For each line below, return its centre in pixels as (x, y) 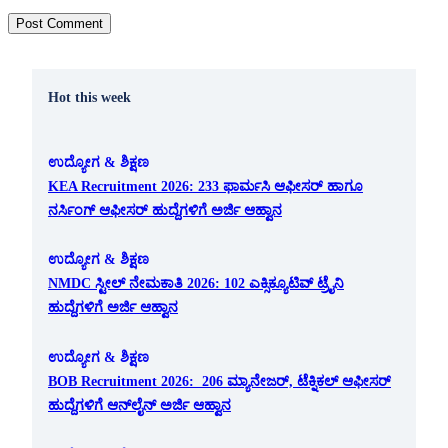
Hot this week (89, 97)
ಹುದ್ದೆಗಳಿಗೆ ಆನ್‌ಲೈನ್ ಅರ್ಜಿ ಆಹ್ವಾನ (139, 404)
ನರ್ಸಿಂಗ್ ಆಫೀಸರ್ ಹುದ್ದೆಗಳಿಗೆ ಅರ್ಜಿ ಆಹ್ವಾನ (165, 209)
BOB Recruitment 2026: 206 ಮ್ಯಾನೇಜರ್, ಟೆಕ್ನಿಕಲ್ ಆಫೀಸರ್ (219, 380)
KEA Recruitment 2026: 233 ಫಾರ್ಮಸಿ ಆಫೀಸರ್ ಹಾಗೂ (205, 185)
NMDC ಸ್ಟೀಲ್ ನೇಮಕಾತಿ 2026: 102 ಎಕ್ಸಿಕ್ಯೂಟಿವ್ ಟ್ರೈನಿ (196, 283)
